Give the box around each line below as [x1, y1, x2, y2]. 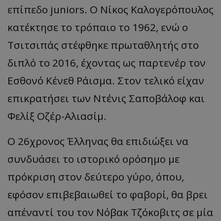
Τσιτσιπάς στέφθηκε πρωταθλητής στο [7, 37, 199, 52]
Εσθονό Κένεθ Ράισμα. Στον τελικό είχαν [7, 73, 204, 87]
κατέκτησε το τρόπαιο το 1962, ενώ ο [7, 20, 188, 34]
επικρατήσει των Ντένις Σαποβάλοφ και [7, 91, 205, 105]
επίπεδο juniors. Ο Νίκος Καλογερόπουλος [7, 2, 214, 16]
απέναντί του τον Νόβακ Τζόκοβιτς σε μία [7, 205, 213, 219]
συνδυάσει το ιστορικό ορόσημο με [7, 151, 180, 166]
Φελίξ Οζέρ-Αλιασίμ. [7, 109, 107, 123]
